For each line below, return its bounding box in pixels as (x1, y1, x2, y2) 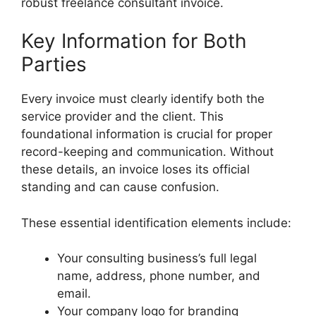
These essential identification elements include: (21, 215, 291, 230)
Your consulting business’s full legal (57, 251, 257, 265)
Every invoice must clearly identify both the (21, 92, 265, 106)
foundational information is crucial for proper (21, 127, 272, 141)
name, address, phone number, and (57, 269, 260, 283)
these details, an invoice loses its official (21, 162, 250, 176)
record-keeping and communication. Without (21, 145, 274, 159)
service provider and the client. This (21, 109, 224, 123)
